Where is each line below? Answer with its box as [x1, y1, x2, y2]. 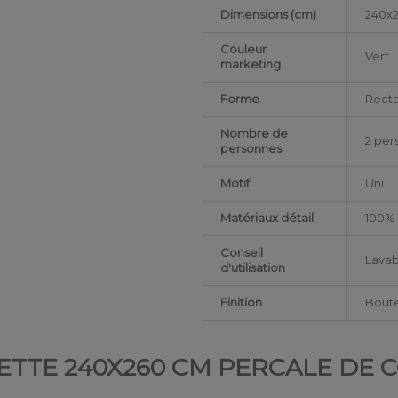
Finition [220, 294, 263, 309]
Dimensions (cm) [220, 6, 317, 21]
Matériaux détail [220, 210, 314, 225]
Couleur [220, 41, 267, 56]
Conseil [220, 244, 264, 259]
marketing [220, 56, 282, 71]
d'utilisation [220, 259, 286, 275]
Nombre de [220, 125, 289, 140]
